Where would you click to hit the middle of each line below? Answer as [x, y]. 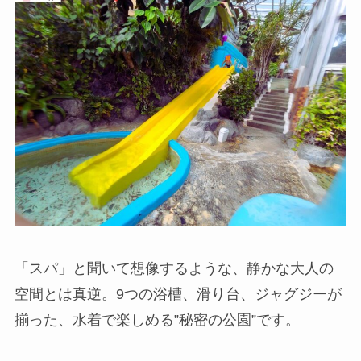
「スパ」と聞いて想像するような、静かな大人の [174, 269]
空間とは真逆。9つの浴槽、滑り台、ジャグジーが [178, 295]
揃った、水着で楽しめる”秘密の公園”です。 [157, 320]
